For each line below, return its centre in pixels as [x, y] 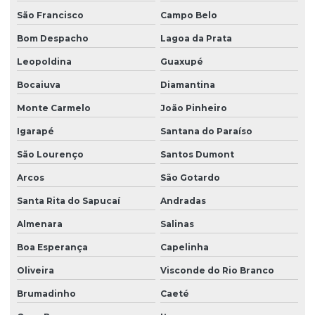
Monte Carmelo [54, 108]
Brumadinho [46, 294]
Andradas [183, 201]
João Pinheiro [193, 108]
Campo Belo [188, 15]
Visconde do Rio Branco [217, 271]
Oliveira [36, 271]
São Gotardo [190, 178]
